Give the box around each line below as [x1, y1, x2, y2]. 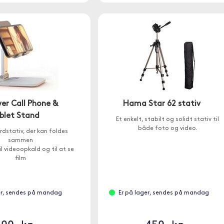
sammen [8, 137, 33, 143]
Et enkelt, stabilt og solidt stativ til [116, 116, 219, 122]
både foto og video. [137, 125, 197, 131]
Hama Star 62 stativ [122, 100, 200, 108]
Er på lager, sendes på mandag [118, 190, 209, 196]
